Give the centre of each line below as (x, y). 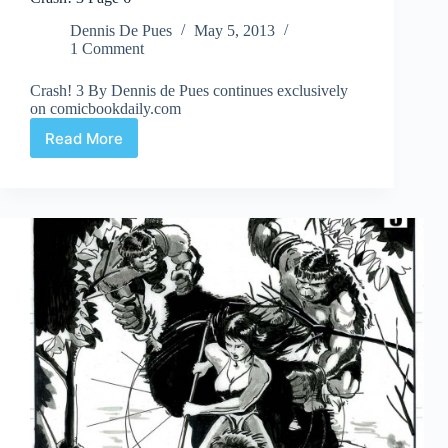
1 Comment (107, 49)
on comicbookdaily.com (105, 109)
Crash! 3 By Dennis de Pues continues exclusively (189, 91)
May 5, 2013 (234, 31)
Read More (84, 138)
